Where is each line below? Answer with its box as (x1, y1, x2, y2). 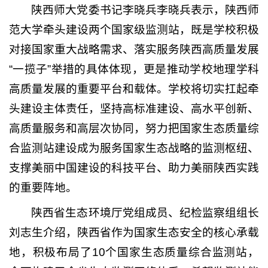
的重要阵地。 (9, 181, 77, 194)
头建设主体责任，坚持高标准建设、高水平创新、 (9, 102, 259, 115)
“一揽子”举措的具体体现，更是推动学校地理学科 (9, 63, 259, 76)
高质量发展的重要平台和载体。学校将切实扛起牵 (9, 83, 259, 96)
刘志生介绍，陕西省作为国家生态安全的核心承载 (9, 226, 259, 239)
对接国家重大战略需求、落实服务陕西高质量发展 (9, 43, 259, 56)
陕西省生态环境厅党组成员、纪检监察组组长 (31, 206, 259, 219)
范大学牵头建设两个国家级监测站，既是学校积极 (9, 23, 259, 36)
